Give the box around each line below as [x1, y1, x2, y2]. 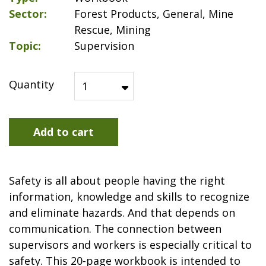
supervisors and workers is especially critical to [9, 237, 252, 252]
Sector [9, 7, 44, 21]
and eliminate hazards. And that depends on [9, 205, 235, 220]
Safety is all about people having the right [9, 173, 225, 188]
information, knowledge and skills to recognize [9, 189, 249, 204]
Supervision [74, 39, 134, 53]
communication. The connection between [9, 221, 221, 236]
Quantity [9, 77, 54, 91]
